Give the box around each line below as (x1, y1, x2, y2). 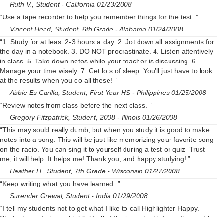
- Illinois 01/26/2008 (117, 113, 177, 122)
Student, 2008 (72, 113, 117, 122)
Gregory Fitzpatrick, (10, 113, 72, 122)
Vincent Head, (10, 25, 55, 33)
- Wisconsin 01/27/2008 (108, 167, 180, 175)
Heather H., (10, 167, 47, 175)
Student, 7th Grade (47, 167, 108, 175)
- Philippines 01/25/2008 (132, 89, 206, 97)
